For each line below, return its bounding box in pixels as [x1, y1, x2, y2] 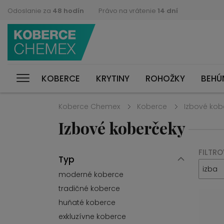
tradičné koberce [58, 183, 120, 193]
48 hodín [52, 5, 84, 15]
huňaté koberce [58, 197, 115, 207]
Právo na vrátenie [98, 5, 157, 15]
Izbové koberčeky [58, 117, 185, 138]
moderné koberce [58, 169, 123, 179]
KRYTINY [96, 72, 129, 84]
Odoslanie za [7, 5, 52, 15]
